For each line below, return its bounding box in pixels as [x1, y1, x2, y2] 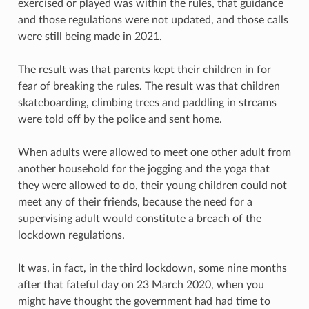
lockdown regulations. [17, 229, 125, 241]
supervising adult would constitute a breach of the [17, 212, 261, 224]
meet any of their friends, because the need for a [17, 196, 252, 208]
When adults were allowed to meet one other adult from [17, 146, 291, 158]
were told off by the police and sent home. [17, 113, 222, 125]
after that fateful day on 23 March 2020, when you [17, 279, 264, 290]
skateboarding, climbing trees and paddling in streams [17, 97, 277, 108]
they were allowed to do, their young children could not [17, 179, 287, 191]
